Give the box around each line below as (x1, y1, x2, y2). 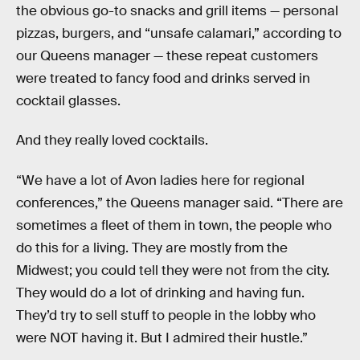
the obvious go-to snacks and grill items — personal (16, 2, 338, 19)
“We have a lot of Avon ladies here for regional (16, 171, 305, 189)
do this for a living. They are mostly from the (16, 239, 288, 256)
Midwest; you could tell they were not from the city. (16, 261, 329, 279)
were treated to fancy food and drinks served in (16, 69, 310, 87)
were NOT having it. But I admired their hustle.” (16, 329, 308, 346)
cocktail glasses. (16, 92, 121, 109)
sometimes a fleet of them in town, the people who (16, 216, 332, 234)
